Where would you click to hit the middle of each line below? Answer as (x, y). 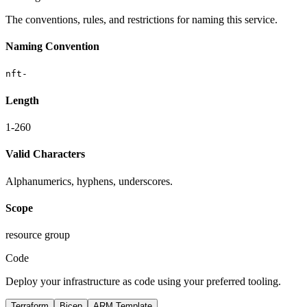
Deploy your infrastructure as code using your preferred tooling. (143, 282)
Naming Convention (52, 47)
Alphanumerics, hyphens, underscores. (89, 181)
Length (22, 100)
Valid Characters (45, 154)
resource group (38, 235)
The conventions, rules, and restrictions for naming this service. (142, 19)
